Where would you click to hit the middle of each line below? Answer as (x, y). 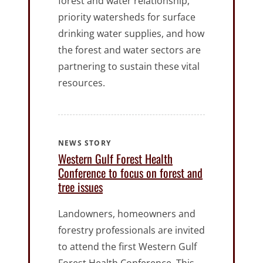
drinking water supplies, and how (131, 34)
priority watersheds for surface (127, 17)
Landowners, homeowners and (127, 214)
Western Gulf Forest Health (115, 159)
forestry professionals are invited (131, 230)
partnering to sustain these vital (129, 67)
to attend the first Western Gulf (127, 247)
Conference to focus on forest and (130, 173)
